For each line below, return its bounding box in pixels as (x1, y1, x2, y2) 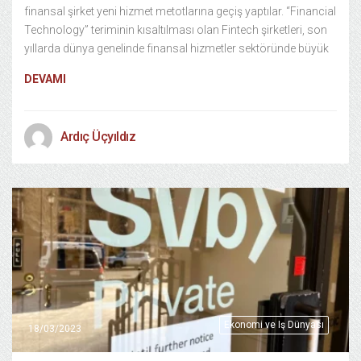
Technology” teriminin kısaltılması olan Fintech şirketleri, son (24, 23, 327, 36)
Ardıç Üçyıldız (60, 128, 135, 144)
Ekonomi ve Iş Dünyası (224, 319, 324, 330)
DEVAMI (24, 72, 66, 85)
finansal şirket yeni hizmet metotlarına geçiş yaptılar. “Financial (24, 4, 336, 18)
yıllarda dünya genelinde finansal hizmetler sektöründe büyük (24, 41, 329, 55)
